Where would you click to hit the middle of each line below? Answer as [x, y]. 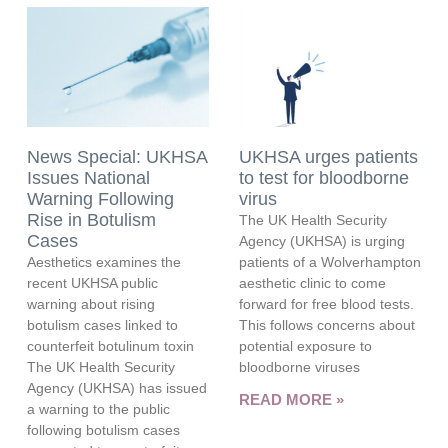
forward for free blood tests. [326, 303]
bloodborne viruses [299, 366]
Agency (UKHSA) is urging [321, 240]
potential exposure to [305, 345]
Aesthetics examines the [103, 261]
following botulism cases [103, 429]
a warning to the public [98, 408]
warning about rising [90, 303]
